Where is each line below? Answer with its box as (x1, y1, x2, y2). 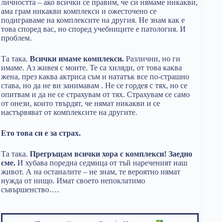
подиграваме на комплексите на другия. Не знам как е (1, 16, 185, 24)
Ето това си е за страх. (1, 129, 83, 137)
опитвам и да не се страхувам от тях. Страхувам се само (1, 90, 190, 99)
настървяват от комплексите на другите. (1, 108, 137, 116)
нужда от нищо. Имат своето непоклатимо (1, 176, 145, 185)
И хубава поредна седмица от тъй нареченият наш (17, 159, 187, 167)
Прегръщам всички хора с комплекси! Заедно (30, 150, 192, 158)
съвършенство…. (1, 185, 59, 194)
